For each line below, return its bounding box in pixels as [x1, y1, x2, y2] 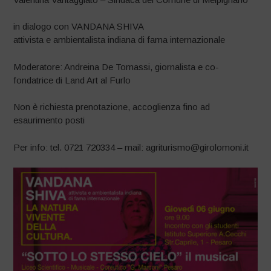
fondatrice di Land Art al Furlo [13, 74, 131, 85]
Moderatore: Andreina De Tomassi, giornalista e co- [13, 61, 220, 72]
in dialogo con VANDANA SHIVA [13, 21, 145, 32]
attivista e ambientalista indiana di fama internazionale [13, 34, 226, 45]
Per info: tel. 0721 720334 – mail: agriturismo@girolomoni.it [13, 142, 249, 152]
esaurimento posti [13, 115, 85, 126]
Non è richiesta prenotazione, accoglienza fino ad [13, 102, 211, 113]
